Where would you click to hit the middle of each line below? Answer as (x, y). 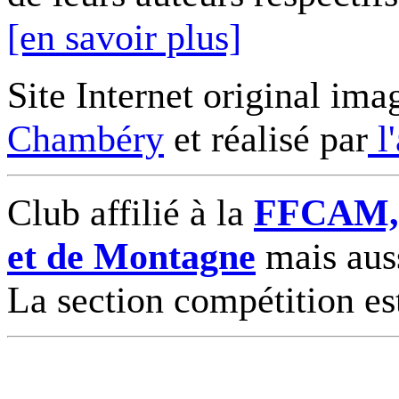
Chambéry (85, 139)
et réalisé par (266, 139)
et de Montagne (131, 256)
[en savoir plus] (124, 37)
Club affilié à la (130, 213)
